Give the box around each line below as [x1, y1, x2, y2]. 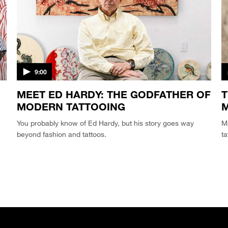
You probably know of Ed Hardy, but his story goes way [17, 119, 194, 128]
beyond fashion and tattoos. [17, 130, 107, 139]
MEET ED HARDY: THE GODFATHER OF [17, 88, 211, 101]
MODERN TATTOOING [17, 100, 126, 113]
